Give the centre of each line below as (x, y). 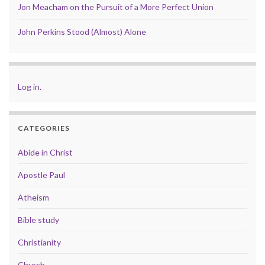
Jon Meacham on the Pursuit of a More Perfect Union (116, 7)
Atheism (33, 197)
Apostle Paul (41, 174)
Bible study (38, 219)
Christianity (39, 242)
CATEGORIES (44, 128)
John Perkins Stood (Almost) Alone (82, 31)
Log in (29, 86)
